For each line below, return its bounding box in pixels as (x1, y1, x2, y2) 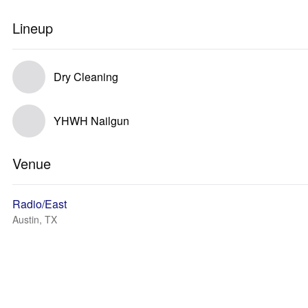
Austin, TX (12, 212, 57, 226)
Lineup (12, 18, 53, 38)
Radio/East (12, 196, 67, 212)
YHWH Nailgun (54, 113, 129, 129)
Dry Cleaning (54, 69, 118, 85)
